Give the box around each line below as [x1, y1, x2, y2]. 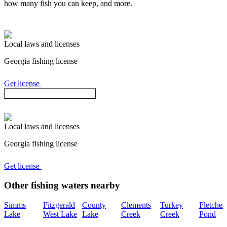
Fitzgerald [43, 201, 75, 210]
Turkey [160, 201, 183, 210]
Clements [121, 201, 151, 210]
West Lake [43, 210, 77, 219]
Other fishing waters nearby [4, 180, 120, 191]
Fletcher [199, 201, 225, 210]
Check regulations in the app [8, 89, 92, 97]
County [82, 201, 106, 210]
